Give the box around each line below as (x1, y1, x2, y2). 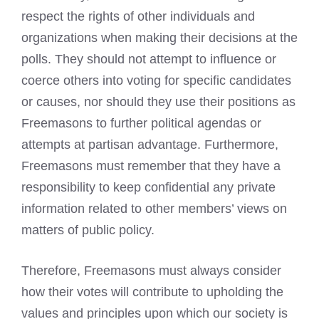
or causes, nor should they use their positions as (21, 95, 296, 110)
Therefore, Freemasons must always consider (21, 263, 281, 278)
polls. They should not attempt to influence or (21, 52, 276, 67)
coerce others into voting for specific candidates (21, 73, 291, 88)
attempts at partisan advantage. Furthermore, (21, 137, 278, 152)
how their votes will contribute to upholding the (21, 285, 283, 300)
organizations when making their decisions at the (21, 31, 298, 46)
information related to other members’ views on (21, 202, 287, 216)
